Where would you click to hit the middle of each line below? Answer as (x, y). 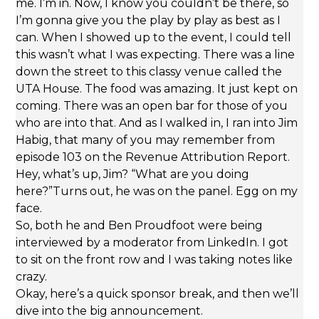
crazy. (32, 277)
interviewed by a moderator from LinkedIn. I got (152, 243)
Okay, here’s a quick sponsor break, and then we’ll (158, 294)
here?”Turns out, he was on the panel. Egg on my (157, 192)
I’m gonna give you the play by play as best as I (148, 21)
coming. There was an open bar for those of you (152, 106)
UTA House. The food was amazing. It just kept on (157, 89)
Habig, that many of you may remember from (146, 140)
